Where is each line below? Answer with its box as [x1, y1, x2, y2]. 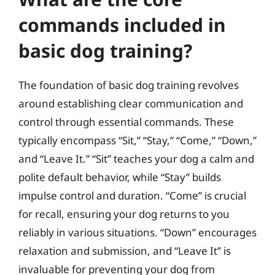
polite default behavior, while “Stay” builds [18, 170, 221, 184]
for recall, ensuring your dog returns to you [18, 207, 230, 221]
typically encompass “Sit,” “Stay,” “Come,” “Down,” [18, 133, 257, 147]
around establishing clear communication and [18, 96, 243, 110]
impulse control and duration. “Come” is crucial [18, 188, 246, 203]
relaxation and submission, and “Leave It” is [18, 244, 231, 258]
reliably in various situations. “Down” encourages [18, 225, 257, 239]
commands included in [18, 12, 226, 37]
